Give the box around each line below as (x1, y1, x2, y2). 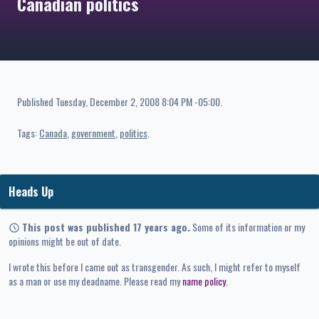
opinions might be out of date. (9, 234, 121, 249)
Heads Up (9, 183, 53, 201)
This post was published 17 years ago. (22, 219, 190, 235)
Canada (39, 125, 67, 141)
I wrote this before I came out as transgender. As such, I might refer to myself (9, 259, 300, 275)
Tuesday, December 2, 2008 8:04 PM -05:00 (56, 94, 220, 110)
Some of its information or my (190, 219, 305, 235)
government (71, 125, 115, 141)
